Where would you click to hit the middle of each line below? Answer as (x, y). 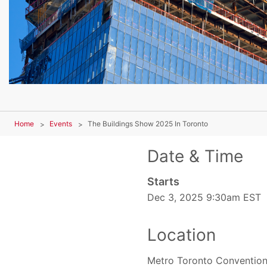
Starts (163, 182)
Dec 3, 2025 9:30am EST (204, 198)
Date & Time (195, 156)
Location (181, 235)
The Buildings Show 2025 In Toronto (148, 124)
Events (61, 124)
